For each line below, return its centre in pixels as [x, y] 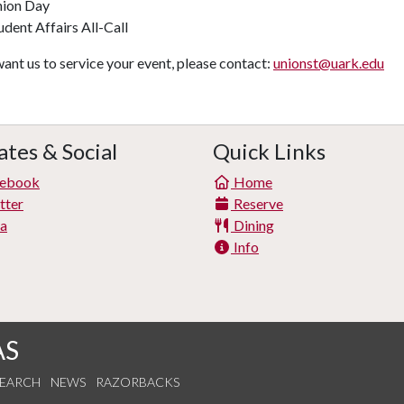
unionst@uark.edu [329, 63]
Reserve [257, 203]
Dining [252, 225]
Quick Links [269, 151]
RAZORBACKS [138, 382]
